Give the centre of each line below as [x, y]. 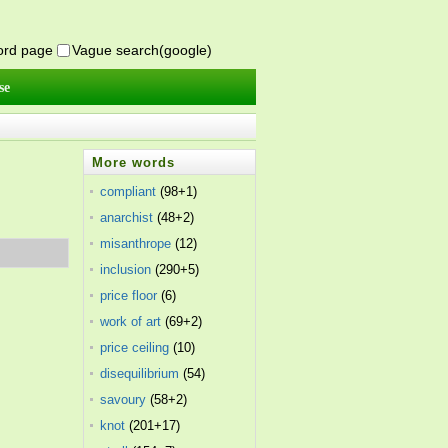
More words [134, 162]
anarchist [127, 217]
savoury [123, 399]
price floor [129, 295]
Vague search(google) [142, 50]
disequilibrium [140, 373]
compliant [128, 191]
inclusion [126, 269]
